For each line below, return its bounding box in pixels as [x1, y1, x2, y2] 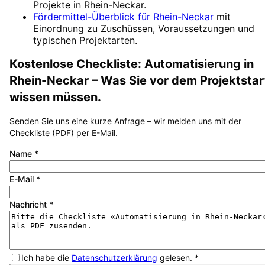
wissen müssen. [9, 90, 101, 105]
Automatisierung [144, 57, 241, 72]
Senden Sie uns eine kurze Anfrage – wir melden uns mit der [9, 116, 241, 127]
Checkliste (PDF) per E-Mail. [9, 128, 118, 138]
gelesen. [160, 253, 195, 263]
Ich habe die [21, 253, 69, 263]
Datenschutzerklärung [72, 253, 157, 263]
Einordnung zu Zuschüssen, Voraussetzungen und [33, 22, 254, 34]
